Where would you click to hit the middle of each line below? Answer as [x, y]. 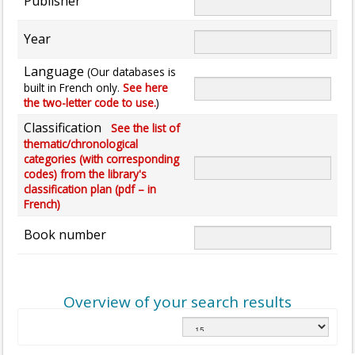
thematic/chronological [81, 143]
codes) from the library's [85, 174]
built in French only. [73, 87]
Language [55, 71]
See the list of [142, 128]
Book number [65, 234]
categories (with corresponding [101, 158]
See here [145, 87]
